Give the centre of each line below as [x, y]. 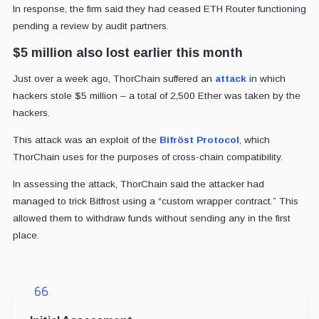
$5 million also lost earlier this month [127, 52]
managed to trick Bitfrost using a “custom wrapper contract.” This [155, 201]
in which [266, 78]
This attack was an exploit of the [86, 140]
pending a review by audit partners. [90, 26]
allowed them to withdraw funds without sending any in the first [151, 218]
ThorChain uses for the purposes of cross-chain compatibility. [147, 157]
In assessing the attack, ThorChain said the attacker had [138, 184]
